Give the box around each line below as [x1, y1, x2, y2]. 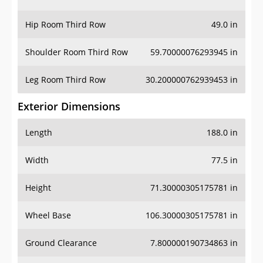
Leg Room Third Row [25, 74, 106, 86]
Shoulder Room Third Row [25, 46, 128, 58]
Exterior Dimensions [18, 99, 120, 114]
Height [25, 182, 51, 194]
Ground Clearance [25, 237, 97, 249]
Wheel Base [25, 210, 71, 221]
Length [25, 127, 52, 139]
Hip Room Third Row [25, 19, 106, 31]
